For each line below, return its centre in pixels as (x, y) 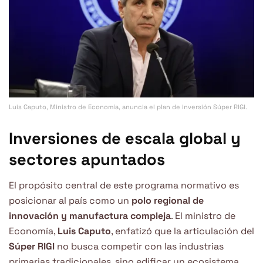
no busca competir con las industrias (139, 247)
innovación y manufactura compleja (90, 216)
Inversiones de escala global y (125, 138)
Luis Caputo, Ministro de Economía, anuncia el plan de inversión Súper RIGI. (128, 107)
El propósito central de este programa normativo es (124, 186)
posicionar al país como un (70, 201)
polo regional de (168, 201)
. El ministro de (203, 216)
